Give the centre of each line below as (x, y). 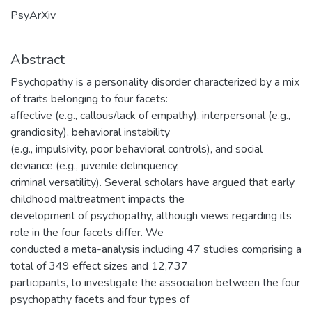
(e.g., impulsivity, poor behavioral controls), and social (136, 149)
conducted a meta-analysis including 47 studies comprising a (156, 250)
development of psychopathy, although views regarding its (151, 216)
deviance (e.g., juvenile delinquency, (95, 166)
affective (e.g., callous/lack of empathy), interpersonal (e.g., (150, 116)
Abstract (38, 60)
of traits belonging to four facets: (89, 99)
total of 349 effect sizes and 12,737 (99, 266)
